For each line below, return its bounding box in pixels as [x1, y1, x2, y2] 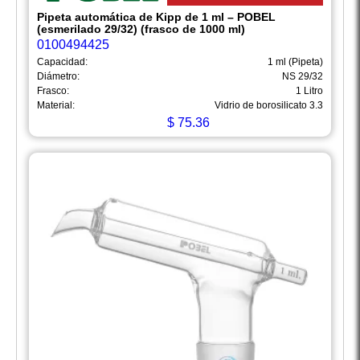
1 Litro [296, 85, 323, 97]
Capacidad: [37, 56, 88, 68]
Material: [37, 100, 75, 112]
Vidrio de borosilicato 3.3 [215, 100, 323, 112]
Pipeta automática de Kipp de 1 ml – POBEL [37, 10, 276, 24]
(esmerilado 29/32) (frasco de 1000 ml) [37, 22, 245, 36]
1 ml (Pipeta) [268, 56, 323, 68]
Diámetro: [37, 71, 80, 83]
